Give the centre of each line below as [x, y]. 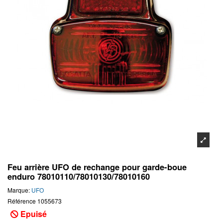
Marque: [19, 190]
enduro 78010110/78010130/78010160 [79, 176]
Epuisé [33, 214]
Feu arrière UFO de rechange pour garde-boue [97, 167]
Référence [22, 201]
